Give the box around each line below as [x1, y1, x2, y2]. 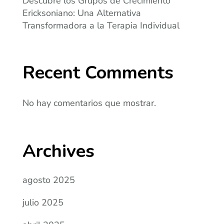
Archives [22, 139, 95, 164]
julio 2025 [22, 196, 64, 209]
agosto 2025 [22, 174, 75, 186]
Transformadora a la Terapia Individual [22, 19, 180, 32]
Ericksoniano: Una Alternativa [22, 7, 141, 19]
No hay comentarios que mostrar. [22, 97, 156, 109]
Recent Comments [22, 60, 174, 85]
